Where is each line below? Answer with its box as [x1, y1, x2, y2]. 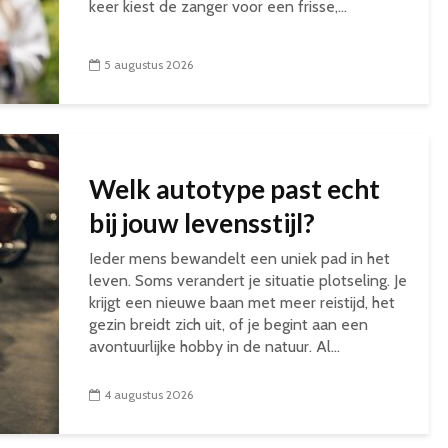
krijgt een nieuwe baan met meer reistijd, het [89, 293, 395, 312]
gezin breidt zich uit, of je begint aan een [89, 315, 368, 334]
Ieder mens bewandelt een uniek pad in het [89, 249, 390, 268]
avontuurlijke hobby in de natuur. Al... [89, 337, 340, 356]
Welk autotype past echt [89, 173, 380, 205]
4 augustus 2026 [104, 387, 193, 402]
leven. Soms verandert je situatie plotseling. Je [89, 271, 407, 290]
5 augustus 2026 [104, 57, 193, 72]
